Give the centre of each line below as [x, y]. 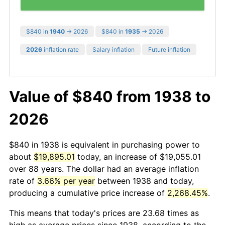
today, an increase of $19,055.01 [138, 156]
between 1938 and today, [144, 181]
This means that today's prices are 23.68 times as [104, 213]
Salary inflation [114, 49]
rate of [23, 181]
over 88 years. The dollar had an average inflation [104, 168]
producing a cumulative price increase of [88, 193]
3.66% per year [66, 181]
